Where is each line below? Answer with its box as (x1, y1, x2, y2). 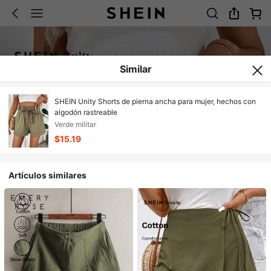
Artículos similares (8, 170, 87, 180)
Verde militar (54, 120, 96, 129)
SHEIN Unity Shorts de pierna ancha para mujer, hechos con (54, 97, 256, 106)
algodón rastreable (54, 108, 117, 117)
